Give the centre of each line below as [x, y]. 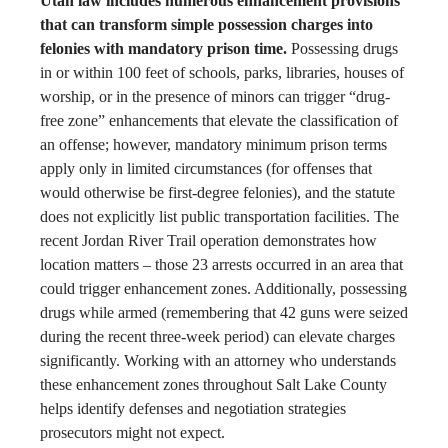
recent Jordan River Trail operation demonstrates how [208, 240]
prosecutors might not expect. [132, 432]
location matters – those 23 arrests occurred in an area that [221, 264]
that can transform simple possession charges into [206, 24]
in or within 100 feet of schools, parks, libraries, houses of [222, 72]
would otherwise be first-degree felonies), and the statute [217, 192]
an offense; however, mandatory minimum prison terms [213, 144]
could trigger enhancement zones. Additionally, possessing [223, 288]
